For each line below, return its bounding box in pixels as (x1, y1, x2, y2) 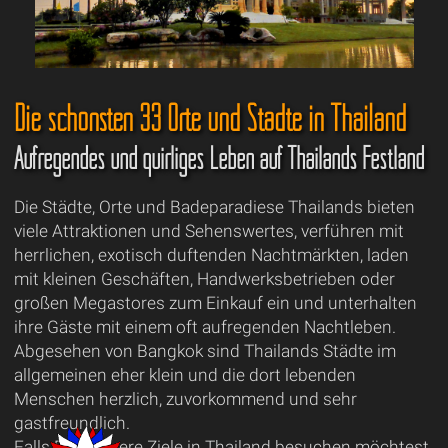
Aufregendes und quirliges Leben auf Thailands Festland (13, 139, 424, 177)
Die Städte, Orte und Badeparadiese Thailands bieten (13, 196, 415, 217)
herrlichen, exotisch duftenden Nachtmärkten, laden (13, 244, 409, 265)
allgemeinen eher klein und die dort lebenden (13, 364, 356, 385)
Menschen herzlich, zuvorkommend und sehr (13, 388, 357, 409)
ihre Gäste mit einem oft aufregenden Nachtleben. (13, 316, 396, 337)
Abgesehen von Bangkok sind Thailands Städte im (13, 340, 396, 361)
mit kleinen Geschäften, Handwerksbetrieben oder (13, 268, 395, 289)
